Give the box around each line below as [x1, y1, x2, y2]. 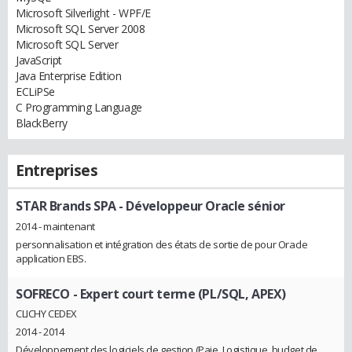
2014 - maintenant [16, 218, 95, 233]
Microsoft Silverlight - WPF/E [16, 5, 151, 20]
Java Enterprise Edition [16, 68, 122, 83]
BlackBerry [16, 115, 68, 130]
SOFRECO [16, 284, 71, 302]
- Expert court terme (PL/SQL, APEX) [70, 284, 286, 302]
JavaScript [16, 53, 62, 68]
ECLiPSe [16, 84, 56, 99]
